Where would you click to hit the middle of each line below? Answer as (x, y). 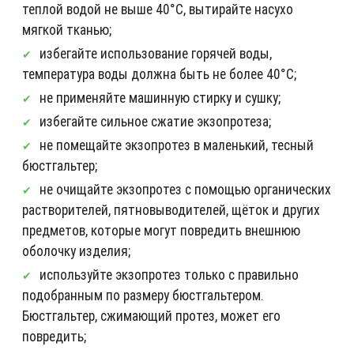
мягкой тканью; (67, 30)
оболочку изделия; (76, 251)
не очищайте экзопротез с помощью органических (185, 190)
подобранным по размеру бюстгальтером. (143, 296)
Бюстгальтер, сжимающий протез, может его (151, 316)
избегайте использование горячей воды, (156, 54)
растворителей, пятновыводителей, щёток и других (171, 210)
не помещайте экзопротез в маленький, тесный (177, 145)
